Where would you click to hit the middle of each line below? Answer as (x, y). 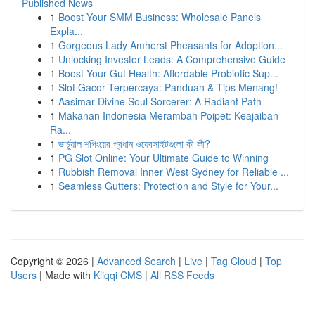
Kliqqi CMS (118, 275)
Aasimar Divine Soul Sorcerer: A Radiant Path (160, 101)
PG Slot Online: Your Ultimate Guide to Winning (163, 157)
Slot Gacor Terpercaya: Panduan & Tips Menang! (168, 87)
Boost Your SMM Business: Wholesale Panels (160, 17)
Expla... (66, 31)
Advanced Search (136, 261)
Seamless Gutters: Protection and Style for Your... (168, 186)
